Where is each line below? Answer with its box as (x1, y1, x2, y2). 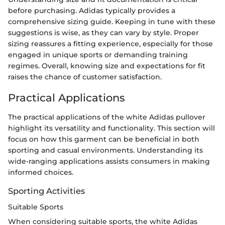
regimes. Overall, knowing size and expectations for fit (8, 61, 205, 71)
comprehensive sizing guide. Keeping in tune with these (8, 17, 215, 27)
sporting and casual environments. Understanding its (8, 145, 203, 155)
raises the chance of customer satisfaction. (8, 72, 162, 82)
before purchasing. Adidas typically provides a (8, 6, 175, 16)
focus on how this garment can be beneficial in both (8, 134, 199, 144)
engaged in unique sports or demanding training (8, 50, 188, 60)
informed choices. (8, 167, 73, 177)
